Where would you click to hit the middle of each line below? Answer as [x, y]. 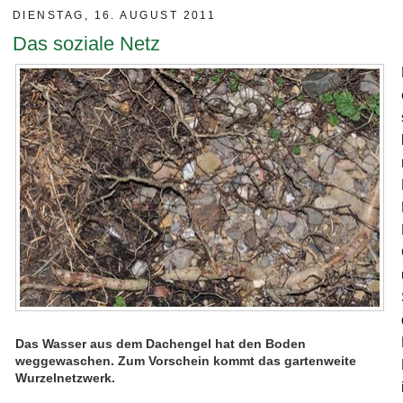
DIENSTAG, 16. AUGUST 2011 [115, 16]
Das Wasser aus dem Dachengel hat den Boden [161, 344]
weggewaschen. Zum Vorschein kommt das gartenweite [186, 361]
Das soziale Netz [86, 44]
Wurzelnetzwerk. [65, 378]
